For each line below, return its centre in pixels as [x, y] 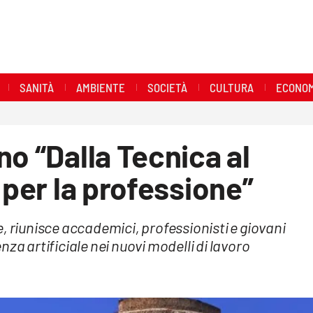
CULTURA [231, 87]
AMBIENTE [100, 87]
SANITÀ [36, 87]
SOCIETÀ [167, 87]
